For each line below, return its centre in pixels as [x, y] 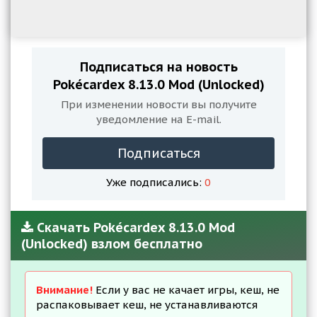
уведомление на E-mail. [158, 119]
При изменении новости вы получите [158, 104]
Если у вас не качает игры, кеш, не [186, 290]
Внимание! [64, 290]
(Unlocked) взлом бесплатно [112, 244]
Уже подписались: [155, 182]
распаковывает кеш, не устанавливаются [147, 305]
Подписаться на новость [158, 67]
